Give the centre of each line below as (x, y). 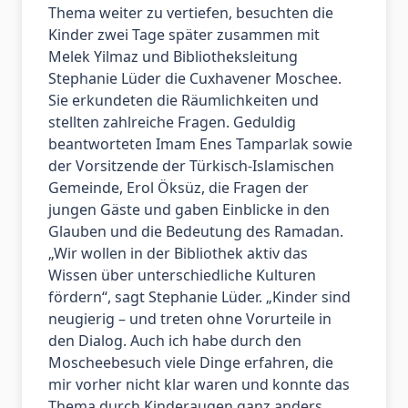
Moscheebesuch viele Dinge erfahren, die (190, 363)
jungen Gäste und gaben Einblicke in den (189, 210)
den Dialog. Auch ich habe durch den (174, 341)
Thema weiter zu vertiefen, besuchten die (190, 13)
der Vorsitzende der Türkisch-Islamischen (191, 166)
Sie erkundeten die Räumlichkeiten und (183, 101)
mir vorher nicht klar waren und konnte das (199, 385)
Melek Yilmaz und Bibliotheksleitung (173, 57)
